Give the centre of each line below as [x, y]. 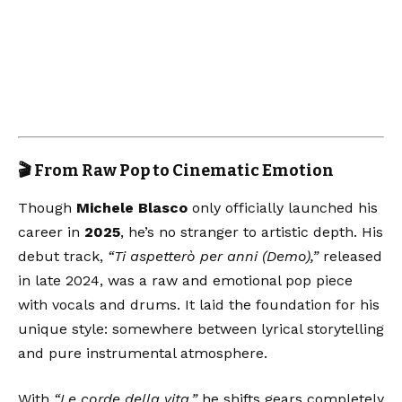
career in [51, 232]
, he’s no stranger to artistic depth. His [252, 232]
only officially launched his [283, 207]
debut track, [63, 256]
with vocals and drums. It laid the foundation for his [199, 304]
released [350, 256]
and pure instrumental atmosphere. [143, 353]
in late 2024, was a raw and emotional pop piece [185, 280]
